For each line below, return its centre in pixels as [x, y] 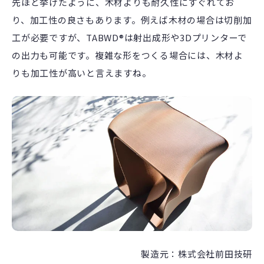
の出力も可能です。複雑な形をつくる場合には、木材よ [128, 55]
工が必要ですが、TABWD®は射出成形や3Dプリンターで [129, 38]
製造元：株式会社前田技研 [197, 253]
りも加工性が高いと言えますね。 [82, 73]
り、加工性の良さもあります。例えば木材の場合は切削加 [132, 20]
